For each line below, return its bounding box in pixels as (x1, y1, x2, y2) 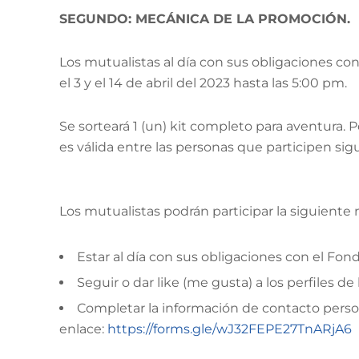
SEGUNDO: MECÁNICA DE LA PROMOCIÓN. (59, 11, 350, 26)
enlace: (59, 321, 107, 337)
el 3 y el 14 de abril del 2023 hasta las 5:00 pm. (59, 75, 347, 91)
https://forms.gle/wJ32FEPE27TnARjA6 (107, 321, 352, 337)
